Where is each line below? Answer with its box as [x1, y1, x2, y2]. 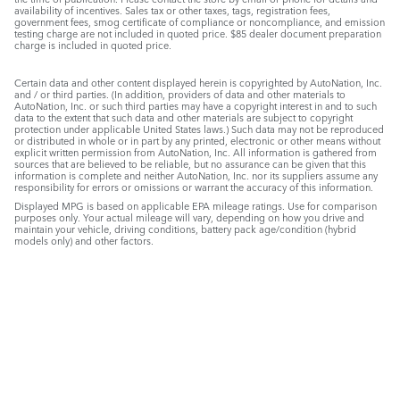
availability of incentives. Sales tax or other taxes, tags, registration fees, [14, 2, 330, 18]
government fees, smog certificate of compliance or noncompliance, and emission [14, 13, 385, 29]
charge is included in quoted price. [14, 37, 171, 53]
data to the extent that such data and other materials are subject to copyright [14, 109, 353, 125]
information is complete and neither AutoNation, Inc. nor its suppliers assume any [14, 167, 378, 183]
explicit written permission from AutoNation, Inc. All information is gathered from [14, 144, 377, 160]
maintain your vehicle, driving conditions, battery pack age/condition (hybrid [14, 221, 356, 237]
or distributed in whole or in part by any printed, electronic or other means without [14, 132, 380, 148]
